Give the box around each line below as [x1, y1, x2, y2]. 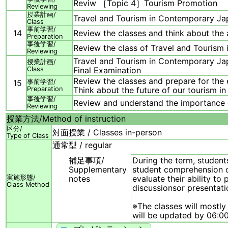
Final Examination [73, 65, 141, 76]
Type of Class [7, 132, 49, 140]
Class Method [7, 181, 49, 189]
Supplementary [69, 164, 127, 175]
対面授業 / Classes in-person [52, 127, 162, 138]
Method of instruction [42, 113, 126, 124]
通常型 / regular [52, 140, 112, 151]
